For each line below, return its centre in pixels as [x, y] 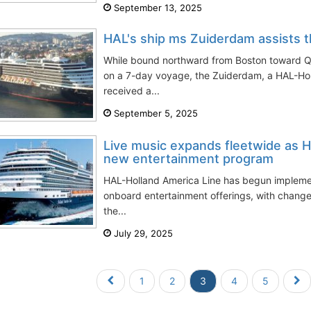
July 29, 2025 [142, 233]
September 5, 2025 [154, 113]
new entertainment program [188, 159]
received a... [132, 91]
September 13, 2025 [157, 8]
